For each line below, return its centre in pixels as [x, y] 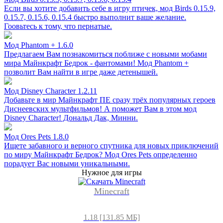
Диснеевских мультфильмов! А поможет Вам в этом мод [100, 109]
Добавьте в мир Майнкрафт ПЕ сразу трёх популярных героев [110, 100]
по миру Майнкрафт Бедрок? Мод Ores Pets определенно [101, 154]
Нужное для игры [111, 172]
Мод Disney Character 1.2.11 [51, 91]
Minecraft [111, 191]
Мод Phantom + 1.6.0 [39, 45]
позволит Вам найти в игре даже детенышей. [81, 72]
